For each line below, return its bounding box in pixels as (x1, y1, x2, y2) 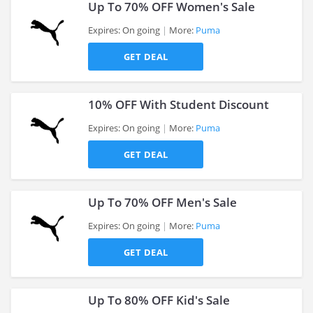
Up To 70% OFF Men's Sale (88, 194, 237, 210)
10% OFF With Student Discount (88, 96, 269, 112)
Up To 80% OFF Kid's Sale (88, 292, 230, 308)
